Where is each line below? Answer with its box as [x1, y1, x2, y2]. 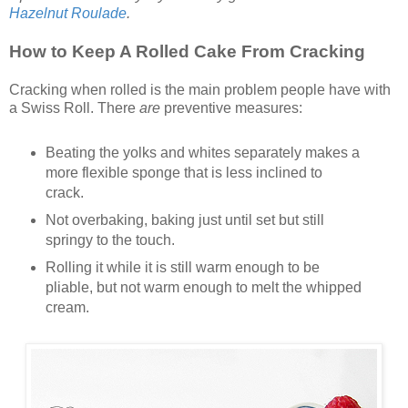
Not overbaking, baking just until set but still [45, 211, 324, 228]
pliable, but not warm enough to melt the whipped [45, 279, 362, 295]
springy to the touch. [45, 231, 175, 248]
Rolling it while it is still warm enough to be [45, 259, 320, 275]
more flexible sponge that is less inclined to [45, 165, 322, 181]
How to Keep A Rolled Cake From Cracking [9, 42, 365, 62]
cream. [45, 299, 89, 315]
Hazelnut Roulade [9, 5, 127, 22]
